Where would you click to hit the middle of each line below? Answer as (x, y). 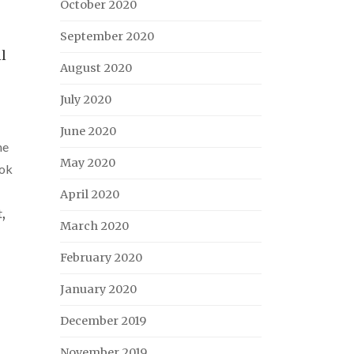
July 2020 (86, 100)
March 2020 (94, 226)
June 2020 (88, 131)
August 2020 (96, 68)
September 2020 (107, 36)
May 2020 (88, 163)
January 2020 (98, 289)
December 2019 (103, 321)
